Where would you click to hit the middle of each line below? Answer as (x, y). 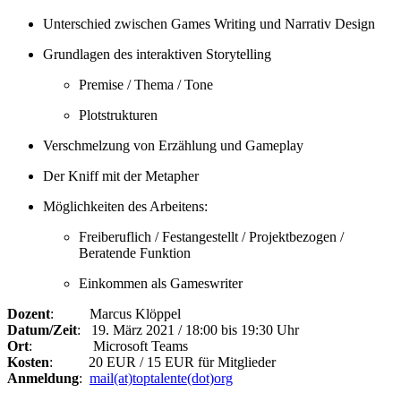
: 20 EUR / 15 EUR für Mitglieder (162, 363)
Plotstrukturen (118, 115)
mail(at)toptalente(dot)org (161, 379)
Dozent (29, 314)
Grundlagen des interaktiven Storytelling (157, 55)
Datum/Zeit (42, 330)
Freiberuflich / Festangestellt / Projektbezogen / (211, 237)
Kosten (28, 363)
